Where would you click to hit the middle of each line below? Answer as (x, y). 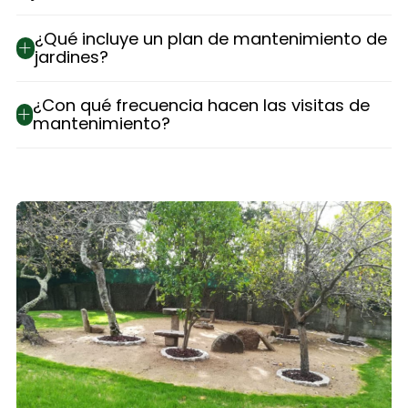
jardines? (71, 56)
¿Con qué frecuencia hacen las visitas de (201, 105)
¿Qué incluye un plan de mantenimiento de (210, 38)
